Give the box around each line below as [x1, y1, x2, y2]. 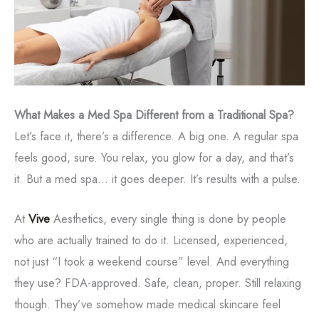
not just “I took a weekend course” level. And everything [14, 253, 289, 271]
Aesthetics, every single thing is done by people [50, 210, 286, 228]
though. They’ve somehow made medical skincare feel [14, 296, 281, 313]
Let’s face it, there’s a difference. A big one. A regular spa [14, 127, 298, 145]
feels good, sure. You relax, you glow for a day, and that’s [14, 148, 294, 166]
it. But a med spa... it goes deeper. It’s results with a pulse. [14, 169, 300, 187]
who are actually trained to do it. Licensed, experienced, [14, 231, 288, 249]
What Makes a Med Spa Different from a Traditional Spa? [14, 105, 294, 123]
